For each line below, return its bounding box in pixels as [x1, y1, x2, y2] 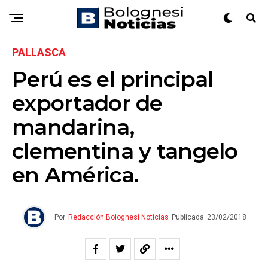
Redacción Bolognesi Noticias [68, 213, 169, 221]
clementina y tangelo [12, 138, 238, 164]
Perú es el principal [12, 66, 214, 92]
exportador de [12, 90, 163, 116]
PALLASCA [12, 46, 66, 59]
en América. [12, 162, 139, 188]
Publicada [171, 213, 204, 221]
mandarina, [12, 114, 134, 140]
